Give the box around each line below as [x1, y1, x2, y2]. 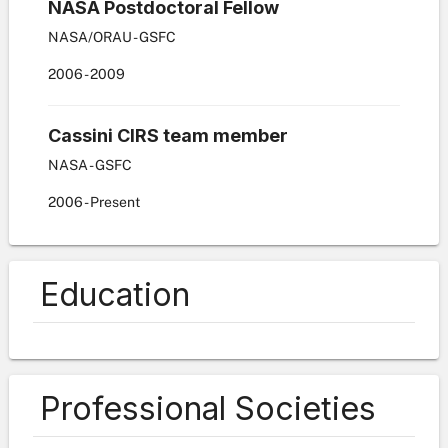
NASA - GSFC [48, 157, 132, 173]
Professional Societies [40, 389, 376, 428]
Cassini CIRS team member [48, 125, 288, 146]
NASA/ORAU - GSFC [48, 29, 176, 45]
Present [90, 194, 140, 210]
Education [40, 275, 190, 314]
